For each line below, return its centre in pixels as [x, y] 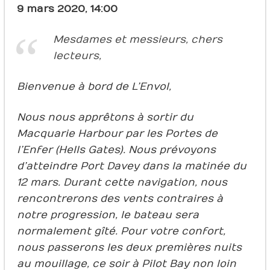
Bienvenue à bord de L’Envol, [94, 86]
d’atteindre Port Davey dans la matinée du [131, 166]
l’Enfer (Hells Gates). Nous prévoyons [116, 150]
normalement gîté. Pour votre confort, [121, 231]
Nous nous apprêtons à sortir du [105, 117]
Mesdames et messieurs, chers [137, 39]
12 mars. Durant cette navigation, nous [122, 182]
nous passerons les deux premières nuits [129, 247]
